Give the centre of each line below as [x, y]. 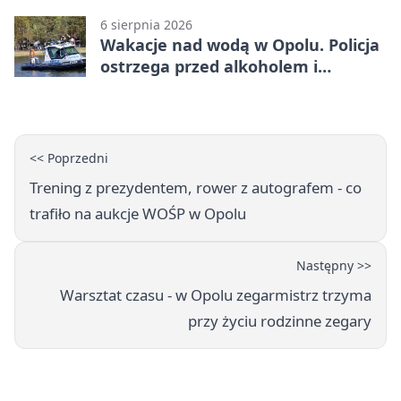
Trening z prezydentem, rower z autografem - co [196, 187]
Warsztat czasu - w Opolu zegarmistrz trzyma [216, 294]
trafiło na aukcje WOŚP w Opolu [138, 213]
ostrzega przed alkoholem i [209, 66]
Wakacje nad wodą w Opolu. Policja [240, 44]
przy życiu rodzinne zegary [280, 320]
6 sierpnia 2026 [146, 24]
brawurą [134, 87]
